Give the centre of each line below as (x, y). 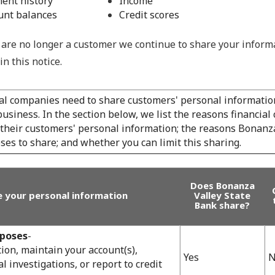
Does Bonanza (222, 185)
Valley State (222, 195)
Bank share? (222, 205)
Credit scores (149, 14)
